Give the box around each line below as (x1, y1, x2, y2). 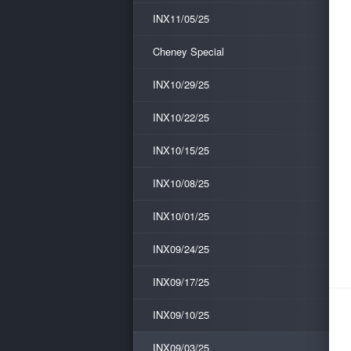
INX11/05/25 (153, 11, 209, 26)
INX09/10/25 (153, 307, 209, 322)
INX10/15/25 (153, 143, 209, 157)
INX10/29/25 (153, 77, 209, 92)
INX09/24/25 (153, 241, 209, 256)
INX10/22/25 (153, 110, 209, 125)
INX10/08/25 (153, 175, 209, 190)
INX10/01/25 (153, 208, 209, 223)
